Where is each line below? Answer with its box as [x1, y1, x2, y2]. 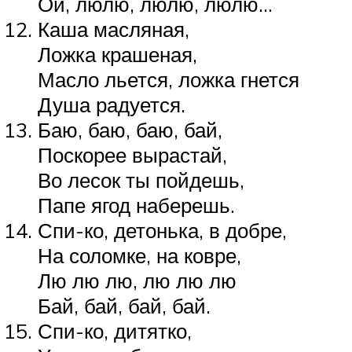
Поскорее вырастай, [38, 141, 227, 167]
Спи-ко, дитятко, [38, 317, 192, 343]
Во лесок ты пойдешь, [38, 167, 244, 192]
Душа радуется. [38, 91, 185, 117]
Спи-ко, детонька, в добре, [38, 217, 287, 243]
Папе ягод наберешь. [38, 192, 235, 218]
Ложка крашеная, [38, 41, 197, 67]
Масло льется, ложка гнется [38, 66, 299, 92]
